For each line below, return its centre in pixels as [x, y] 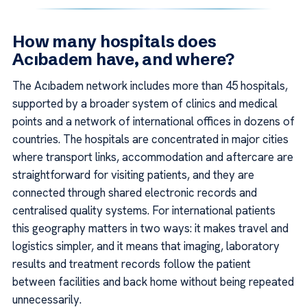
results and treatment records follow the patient [132, 263]
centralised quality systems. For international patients [144, 210]
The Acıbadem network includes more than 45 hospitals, [150, 85]
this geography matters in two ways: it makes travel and [150, 228]
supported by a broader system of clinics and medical [145, 103]
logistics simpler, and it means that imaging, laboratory [146, 246]
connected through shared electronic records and [135, 192]
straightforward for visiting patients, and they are [133, 174]
